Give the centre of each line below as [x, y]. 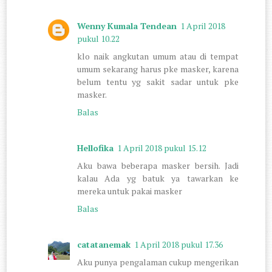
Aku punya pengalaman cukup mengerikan [158, 262]
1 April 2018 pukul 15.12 [162, 148]
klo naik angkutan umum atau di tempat [158, 56]
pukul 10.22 [99, 38]
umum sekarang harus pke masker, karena [158, 69]
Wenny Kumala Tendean [127, 25]
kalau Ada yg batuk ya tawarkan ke [158, 178]
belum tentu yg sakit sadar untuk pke [158, 81]
